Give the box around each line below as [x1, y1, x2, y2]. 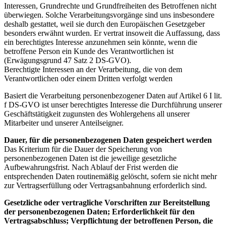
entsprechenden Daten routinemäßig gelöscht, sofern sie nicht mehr [4, 172, 217, 181]
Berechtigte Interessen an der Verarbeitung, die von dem [4, 65, 182, 74]
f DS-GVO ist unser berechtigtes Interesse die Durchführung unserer [4, 100, 222, 109]
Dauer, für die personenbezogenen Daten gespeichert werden [4, 136, 212, 145]
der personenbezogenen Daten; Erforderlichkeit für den [4, 207, 195, 216]
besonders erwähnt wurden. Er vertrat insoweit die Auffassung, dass [4, 29, 220, 38]
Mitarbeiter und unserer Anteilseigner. [4, 119, 124, 128]
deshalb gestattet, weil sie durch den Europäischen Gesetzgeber [4, 20, 205, 29]
